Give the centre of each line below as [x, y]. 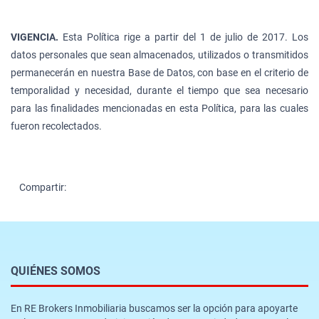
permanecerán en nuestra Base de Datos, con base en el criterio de [159, 72]
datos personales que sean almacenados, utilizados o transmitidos [159, 54]
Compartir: [45, 187]
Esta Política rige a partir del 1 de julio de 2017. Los [185, 37]
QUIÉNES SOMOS [56, 271]
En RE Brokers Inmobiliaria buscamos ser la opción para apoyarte [154, 308]
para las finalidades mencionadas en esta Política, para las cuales [159, 108]
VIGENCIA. [37, 37]
